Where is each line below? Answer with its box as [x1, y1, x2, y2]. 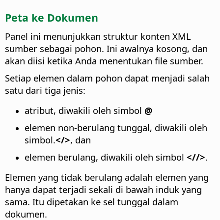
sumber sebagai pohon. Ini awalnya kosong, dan [5, 42, 208, 55]
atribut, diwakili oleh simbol [25, 104, 144, 117]
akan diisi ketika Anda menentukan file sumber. [5, 55, 203, 67]
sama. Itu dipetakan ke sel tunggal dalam [5, 195, 178, 208]
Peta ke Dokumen [5, 10, 98, 25]
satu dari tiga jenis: [5, 84, 85, 97]
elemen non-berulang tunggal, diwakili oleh [25, 121, 207, 134]
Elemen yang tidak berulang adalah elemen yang [5, 171, 209, 184]
